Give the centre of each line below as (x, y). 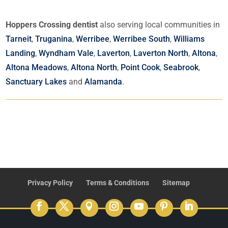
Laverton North (161, 53)
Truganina (54, 39)
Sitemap (176, 183)
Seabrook (181, 68)
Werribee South (142, 39)
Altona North (94, 68)
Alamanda (104, 82)
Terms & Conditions (117, 183)
